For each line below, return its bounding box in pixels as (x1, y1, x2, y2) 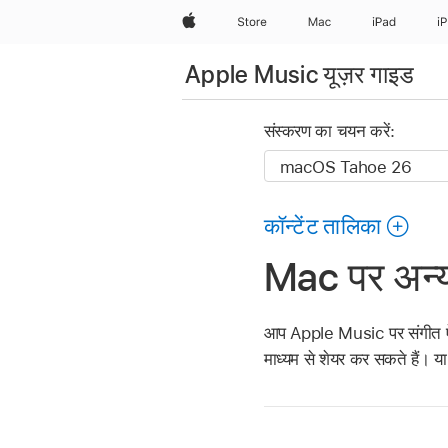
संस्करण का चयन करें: (263, 121, 395, 142)
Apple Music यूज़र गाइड (185, 59, 415, 89)
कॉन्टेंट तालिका (263, 213, 382, 240)
